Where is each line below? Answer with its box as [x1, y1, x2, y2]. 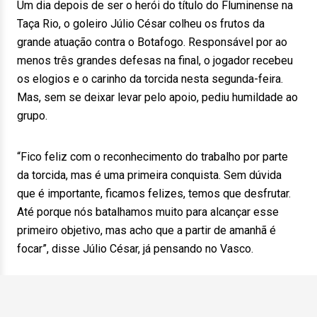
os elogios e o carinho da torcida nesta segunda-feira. [17, 72, 283, 86]
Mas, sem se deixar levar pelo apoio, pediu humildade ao [17, 91, 298, 104]
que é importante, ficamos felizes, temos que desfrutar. [17, 187, 291, 200]
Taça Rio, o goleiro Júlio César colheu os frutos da [17, 17, 265, 30]
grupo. [17, 109, 47, 122]
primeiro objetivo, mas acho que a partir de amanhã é [17, 224, 276, 237]
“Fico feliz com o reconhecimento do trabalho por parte [17, 150, 288, 163]
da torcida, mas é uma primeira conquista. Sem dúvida [17, 168, 282, 182]
